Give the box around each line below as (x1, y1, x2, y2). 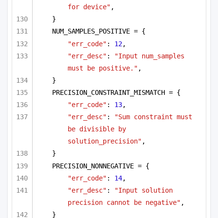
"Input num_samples (114, 52, 184, 60)
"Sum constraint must (114, 113, 192, 121)
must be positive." (68, 64, 138, 72)
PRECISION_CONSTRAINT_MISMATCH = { (52, 89, 181, 96)
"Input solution (114, 186, 173, 194)
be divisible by (68, 125, 126, 133)
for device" (68, 3, 110, 11)
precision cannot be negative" (68, 198, 181, 206)
